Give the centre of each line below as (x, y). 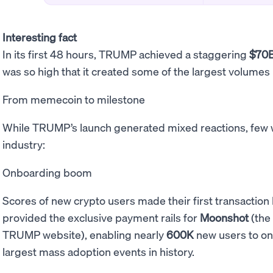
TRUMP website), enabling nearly (84, 234)
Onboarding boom (47, 172)
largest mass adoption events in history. (98, 251)
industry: (24, 144)
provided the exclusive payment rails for (101, 217)
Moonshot (224, 217)
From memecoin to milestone (74, 99)
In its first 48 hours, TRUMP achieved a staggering (126, 54)
